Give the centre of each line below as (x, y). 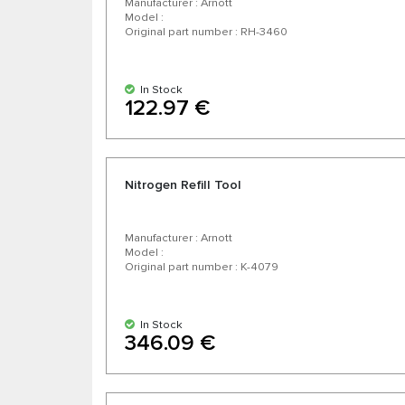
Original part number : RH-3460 (206, 32)
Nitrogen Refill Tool (183, 185)
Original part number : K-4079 (202, 267)
